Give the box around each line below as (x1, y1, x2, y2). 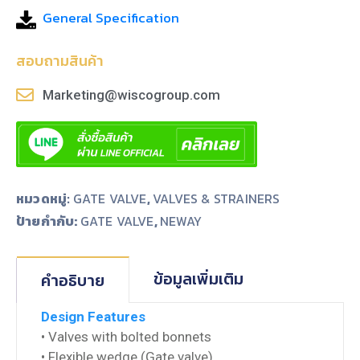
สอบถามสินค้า (16, 49, 104, 72)
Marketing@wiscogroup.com (42, 86, 220, 103)
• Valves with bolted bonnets (41, 328, 211, 345)
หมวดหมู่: (16, 188, 73, 208)
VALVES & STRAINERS (153, 188, 280, 208)
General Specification (43, 7, 179, 29)
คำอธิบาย (41, 268, 104, 292)
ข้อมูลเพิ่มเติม (153, 266, 243, 291)
